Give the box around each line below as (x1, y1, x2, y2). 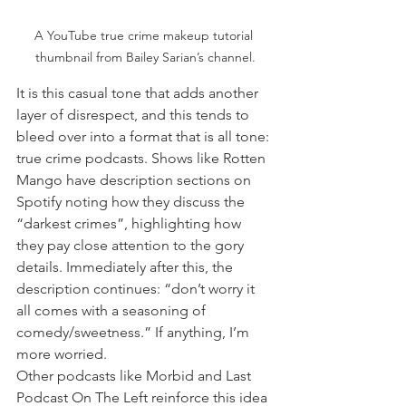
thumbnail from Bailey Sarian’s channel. (34, 48, 256, 65)
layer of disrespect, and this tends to (16, 105, 253, 123)
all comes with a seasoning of (16, 301, 209, 319)
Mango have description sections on (16, 170, 255, 188)
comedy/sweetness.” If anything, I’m (16, 323, 253, 341)
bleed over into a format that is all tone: (16, 127, 273, 145)
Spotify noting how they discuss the (16, 192, 248, 210)
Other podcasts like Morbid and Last (16, 366, 255, 384)
